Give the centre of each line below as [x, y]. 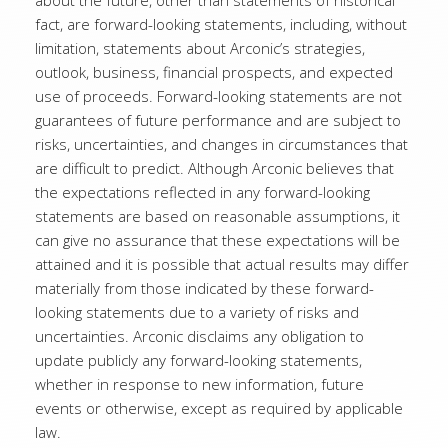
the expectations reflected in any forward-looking [202, 192]
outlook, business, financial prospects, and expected [214, 72]
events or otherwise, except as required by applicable [219, 408]
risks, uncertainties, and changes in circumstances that [221, 144]
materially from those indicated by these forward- [204, 288]
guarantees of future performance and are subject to [218, 120]
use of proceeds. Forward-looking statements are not [218, 96]
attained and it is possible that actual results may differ [222, 264]
